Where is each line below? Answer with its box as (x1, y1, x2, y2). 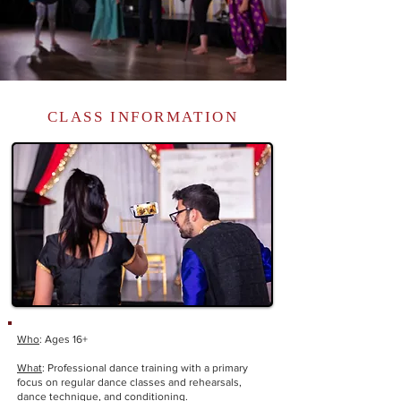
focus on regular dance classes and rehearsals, (17, 376, 242, 388)
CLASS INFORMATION (47, 108, 239, 125)
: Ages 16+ (39, 333, 88, 346)
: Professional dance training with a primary (42, 362, 248, 374)
